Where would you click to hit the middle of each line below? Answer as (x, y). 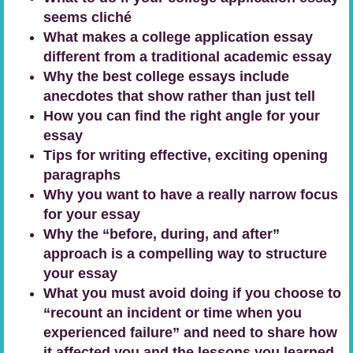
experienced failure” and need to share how (190, 333)
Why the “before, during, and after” (162, 234)
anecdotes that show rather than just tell (179, 96)
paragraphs (82, 175)
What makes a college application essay (178, 37)
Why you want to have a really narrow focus (191, 195)
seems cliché (87, 17)
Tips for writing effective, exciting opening (186, 155)
